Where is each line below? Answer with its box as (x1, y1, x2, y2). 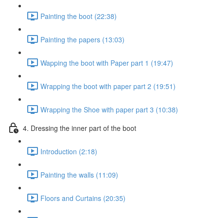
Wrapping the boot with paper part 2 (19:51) (40, 81, 176, 91)
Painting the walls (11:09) (40, 169, 118, 180)
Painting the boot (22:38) (40, 11, 117, 21)
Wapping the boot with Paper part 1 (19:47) (40, 57, 173, 68)
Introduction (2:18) (40, 146, 97, 156)
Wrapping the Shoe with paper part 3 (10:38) (40, 104, 178, 114)
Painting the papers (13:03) (40, 34, 125, 44)
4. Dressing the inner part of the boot (23, 123, 136, 133)
